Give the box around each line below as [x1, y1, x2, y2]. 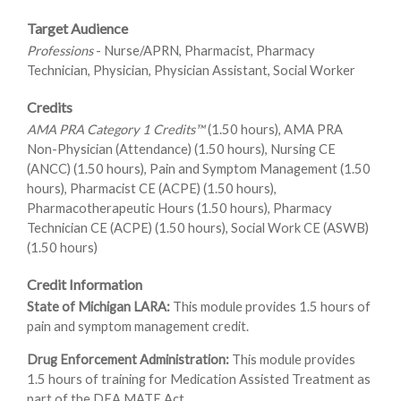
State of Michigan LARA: [27, 298, 173, 314]
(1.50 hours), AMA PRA [205, 121, 343, 137]
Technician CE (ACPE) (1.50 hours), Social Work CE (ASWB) [27, 219, 369, 235]
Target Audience [27, 19, 128, 37]
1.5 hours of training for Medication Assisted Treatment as [27, 371, 371, 387]
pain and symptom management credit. [27, 318, 249, 334]
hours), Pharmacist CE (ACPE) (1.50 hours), [27, 180, 277, 196]
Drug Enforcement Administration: [27, 351, 229, 367]
